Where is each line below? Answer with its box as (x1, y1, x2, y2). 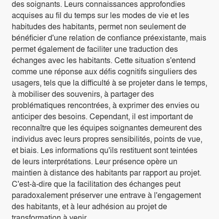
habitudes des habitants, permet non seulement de (12, 21, 186, 32)
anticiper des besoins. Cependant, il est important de (12, 110, 193, 122)
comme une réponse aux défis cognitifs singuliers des (12, 66, 197, 77)
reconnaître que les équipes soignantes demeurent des (12, 122, 202, 133)
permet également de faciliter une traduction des (12, 43, 178, 55)
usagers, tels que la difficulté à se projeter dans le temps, (12, 77, 207, 88)
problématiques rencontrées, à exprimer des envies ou (12, 99, 199, 111)
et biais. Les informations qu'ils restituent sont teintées (12, 144, 197, 156)
